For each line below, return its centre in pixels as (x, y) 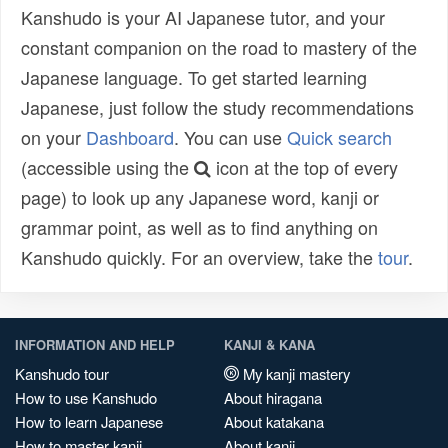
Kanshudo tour (62, 373)
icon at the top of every (304, 166)
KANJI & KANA (269, 344)
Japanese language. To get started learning (194, 76)
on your (53, 136)
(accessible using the (107, 166)
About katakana (274, 421)
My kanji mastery (294, 373)
